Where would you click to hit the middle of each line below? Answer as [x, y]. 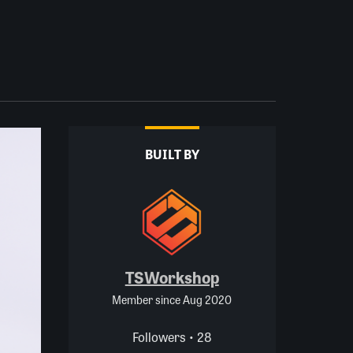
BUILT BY [172, 154]
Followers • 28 [172, 336]
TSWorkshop [172, 277]
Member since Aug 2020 [172, 299]
